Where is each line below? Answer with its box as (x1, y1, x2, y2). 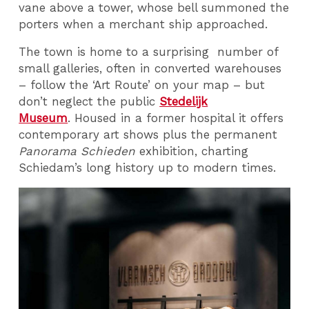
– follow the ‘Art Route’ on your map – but (19, 78, 266, 92)
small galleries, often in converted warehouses (19, 61, 282, 76)
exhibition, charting (139, 144, 249, 159)
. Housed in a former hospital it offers (68, 111, 284, 126)
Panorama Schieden (19, 144, 140, 159)
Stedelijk (159, 94, 208, 109)
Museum (19, 111, 68, 126)
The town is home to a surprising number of (19, 45, 279, 59)
